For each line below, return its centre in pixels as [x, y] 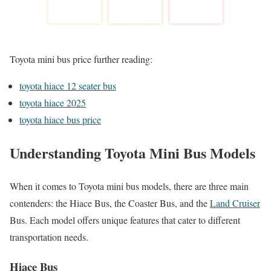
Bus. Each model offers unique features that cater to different [125, 220]
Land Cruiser [235, 203]
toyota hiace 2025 [53, 103]
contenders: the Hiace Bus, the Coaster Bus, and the [110, 203]
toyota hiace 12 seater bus [68, 86]
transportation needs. [49, 237]
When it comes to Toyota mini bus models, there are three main [129, 186]
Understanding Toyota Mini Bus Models [132, 153]
